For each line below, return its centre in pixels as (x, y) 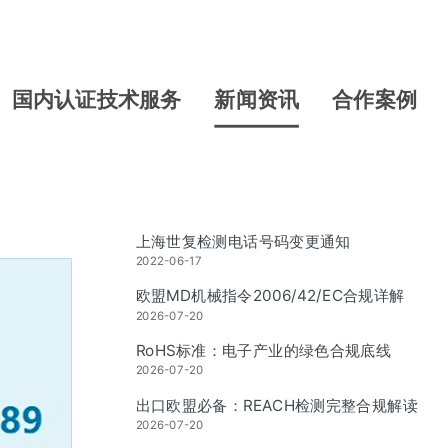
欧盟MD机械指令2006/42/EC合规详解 (270, 296)
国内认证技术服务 (97, 99)
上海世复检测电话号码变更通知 (243, 241)
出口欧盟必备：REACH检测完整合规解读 (276, 405)
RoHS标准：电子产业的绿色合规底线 (263, 350)
